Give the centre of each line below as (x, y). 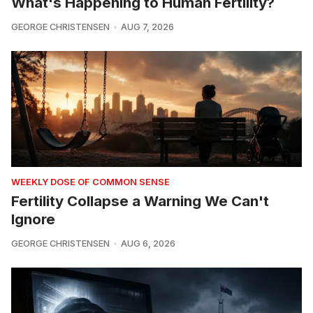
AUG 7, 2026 (147, 27)
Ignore (33, 219)
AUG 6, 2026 (148, 243)
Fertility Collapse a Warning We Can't (140, 201)
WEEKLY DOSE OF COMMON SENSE (90, 182)
